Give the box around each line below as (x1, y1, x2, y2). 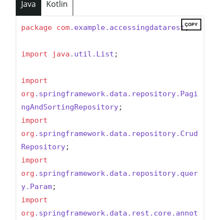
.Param (26, 182, 52, 192)
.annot (171, 209, 198, 218)
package (21, 23, 52, 32)
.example (70, 23, 105, 32)
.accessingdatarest (105, 23, 185, 32)
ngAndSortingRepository (21, 103, 118, 112)
